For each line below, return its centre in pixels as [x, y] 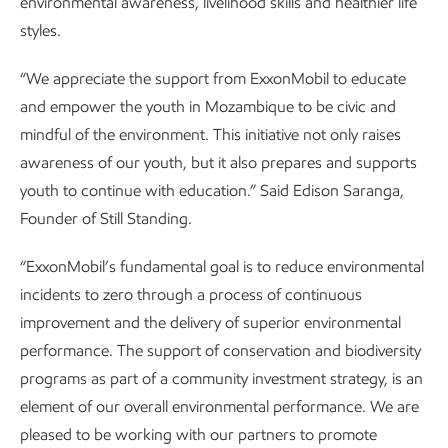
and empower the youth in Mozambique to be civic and [208, 106]
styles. [40, 30]
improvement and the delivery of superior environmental [210, 322]
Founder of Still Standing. [106, 218]
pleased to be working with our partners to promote [198, 434]
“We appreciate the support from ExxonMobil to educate [213, 78]
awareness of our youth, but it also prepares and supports [218, 162]
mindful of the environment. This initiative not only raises [210, 134]
